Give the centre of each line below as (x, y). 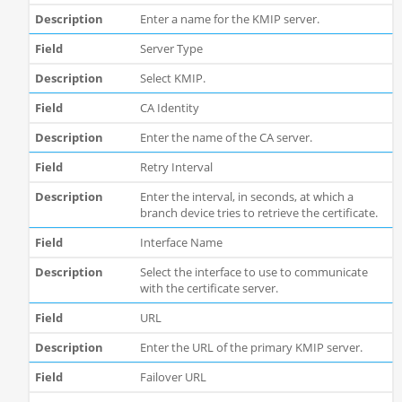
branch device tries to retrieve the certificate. (258, 213)
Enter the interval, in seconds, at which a (246, 197)
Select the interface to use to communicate (253, 272)
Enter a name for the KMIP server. (229, 19)
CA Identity (169, 108)
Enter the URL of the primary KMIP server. (251, 348)
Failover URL (173, 377)
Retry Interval (176, 167)
